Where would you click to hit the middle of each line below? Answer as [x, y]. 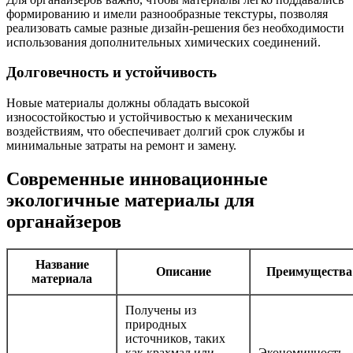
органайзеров [64, 221]
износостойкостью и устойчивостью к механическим [149, 117]
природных [156, 324]
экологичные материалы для [130, 200]
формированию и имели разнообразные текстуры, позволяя [167, 13]
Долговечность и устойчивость [111, 72]
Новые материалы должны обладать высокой [128, 103]
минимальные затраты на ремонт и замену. [121, 146]
